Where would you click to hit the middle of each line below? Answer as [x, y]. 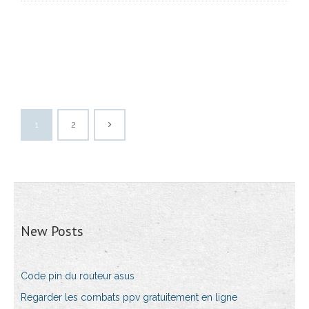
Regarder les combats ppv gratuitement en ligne [129, 298]
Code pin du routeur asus [78, 276]
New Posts [52, 231]
